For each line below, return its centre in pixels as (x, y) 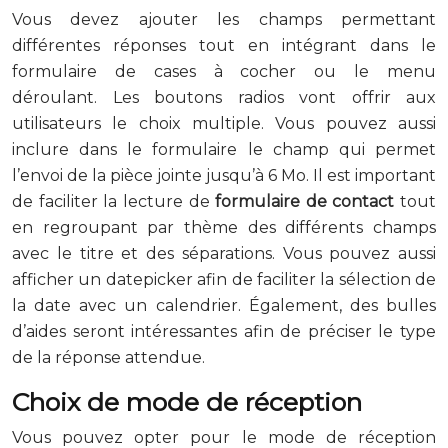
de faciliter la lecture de (114, 201)
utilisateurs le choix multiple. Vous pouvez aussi (224, 123)
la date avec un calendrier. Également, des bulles (224, 305)
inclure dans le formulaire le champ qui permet (224, 149)
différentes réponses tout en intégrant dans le (224, 45)
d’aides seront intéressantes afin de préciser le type (224, 331)
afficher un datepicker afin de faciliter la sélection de (224, 279)
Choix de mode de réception (187, 401)
